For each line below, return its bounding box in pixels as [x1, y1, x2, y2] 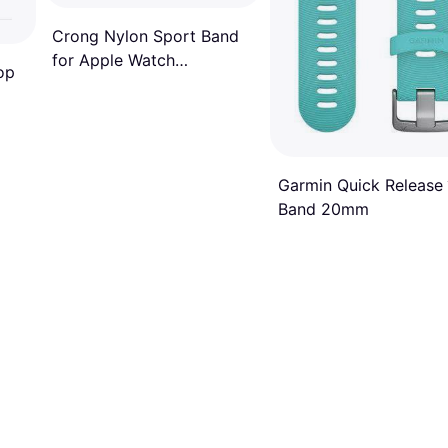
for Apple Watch [52, 50, 175, 71]
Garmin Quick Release [278, 174, 443, 195]
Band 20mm [278, 198, 369, 219]
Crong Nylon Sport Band [52, 26, 239, 47]
